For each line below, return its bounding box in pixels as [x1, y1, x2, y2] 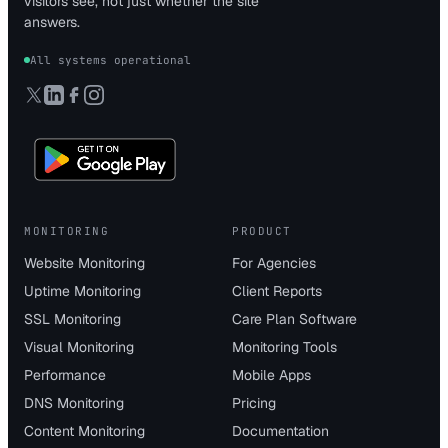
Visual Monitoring [24, 337, 134, 356]
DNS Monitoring [24, 393, 124, 412]
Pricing [232, 393, 276, 412]
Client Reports [232, 281, 322, 300]
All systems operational [30, 53, 191, 67]
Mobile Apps [232, 365, 311, 384]
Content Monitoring [24, 421, 145, 440]
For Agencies [232, 253, 316, 272]
